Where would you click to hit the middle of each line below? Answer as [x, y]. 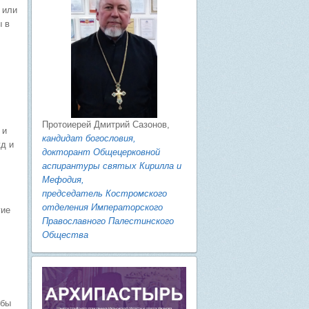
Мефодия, [63, 180]
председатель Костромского [104, 194]
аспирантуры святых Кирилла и [112, 166]
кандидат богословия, [89, 139]
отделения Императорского [102, 208]
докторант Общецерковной [101, 152]
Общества [65, 235]
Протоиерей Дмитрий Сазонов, [106, 125]
